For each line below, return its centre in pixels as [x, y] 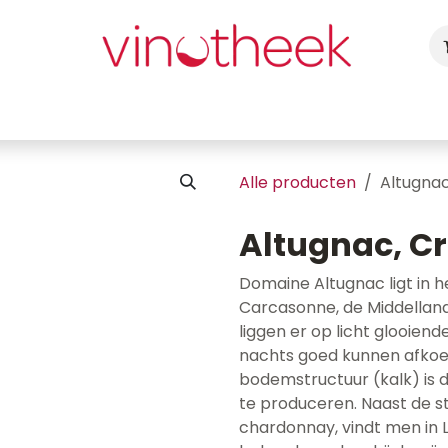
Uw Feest [176, 111]
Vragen [406, 111]
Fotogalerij [320, 111]
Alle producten [297, 182]
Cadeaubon [78, 111]
